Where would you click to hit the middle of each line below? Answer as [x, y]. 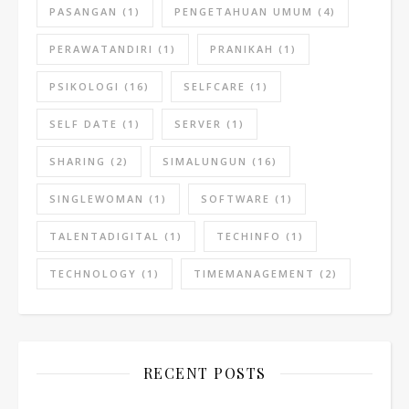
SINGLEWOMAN [97, 199]
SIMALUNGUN [205, 161]
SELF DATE [84, 124]
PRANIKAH [242, 49]
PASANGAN [84, 11]
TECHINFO [249, 236]
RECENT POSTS [204, 373]
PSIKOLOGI [84, 86]
